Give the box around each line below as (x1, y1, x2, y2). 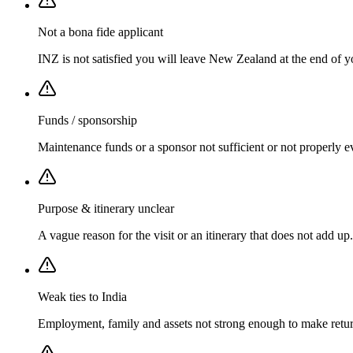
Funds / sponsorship (38, 113, 137, 128)
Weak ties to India (38, 290, 127, 304)
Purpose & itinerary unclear (38, 202, 174, 216)
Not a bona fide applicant (38, 25, 163, 39)
